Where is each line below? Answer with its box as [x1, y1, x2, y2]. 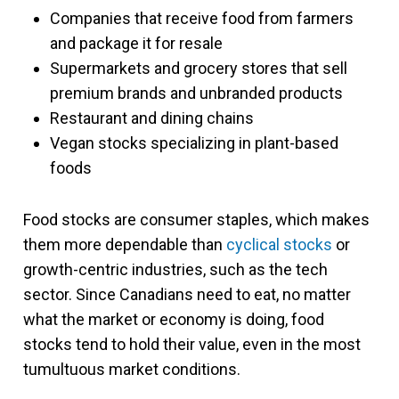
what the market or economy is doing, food [23, 309, 324, 329]
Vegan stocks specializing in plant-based [50, 133, 338, 152]
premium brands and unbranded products [50, 83, 343, 102]
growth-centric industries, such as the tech [23, 259, 328, 279]
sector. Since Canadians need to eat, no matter [23, 284, 351, 304]
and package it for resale [50, 33, 223, 53]
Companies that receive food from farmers [50, 8, 354, 28]
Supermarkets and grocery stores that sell [50, 58, 347, 77]
